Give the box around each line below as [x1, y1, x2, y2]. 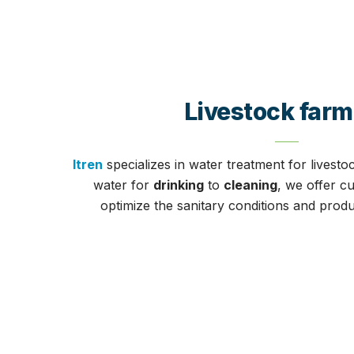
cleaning [223, 176, 277, 193]
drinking [153, 176, 204, 193]
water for [92, 176, 153, 193]
